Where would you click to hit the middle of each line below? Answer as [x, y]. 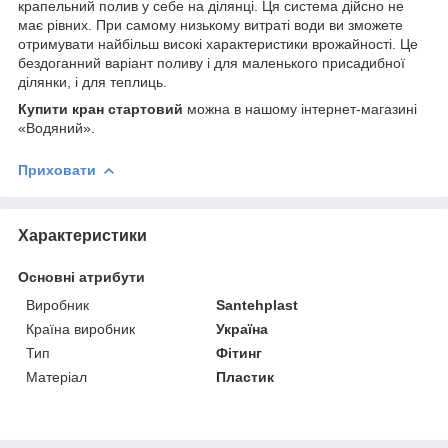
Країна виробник [80, 328]
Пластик [245, 376]
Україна [242, 328]
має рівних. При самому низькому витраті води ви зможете [210, 24]
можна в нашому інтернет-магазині [300, 108]
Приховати [57, 169]
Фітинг [239, 352]
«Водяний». [56, 127]
